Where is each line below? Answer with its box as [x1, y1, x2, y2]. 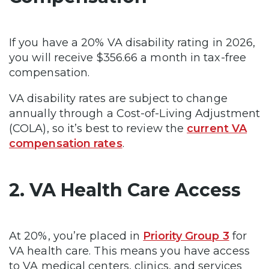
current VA [187, 122, 247, 135]
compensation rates [9, 137, 122, 150]
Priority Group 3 [143, 229, 229, 243]
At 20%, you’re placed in [9, 229, 144, 243]
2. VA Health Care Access [9, 179, 241, 201]
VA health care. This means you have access [9, 244, 250, 258]
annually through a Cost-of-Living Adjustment [9, 107, 260, 120]
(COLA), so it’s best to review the [9, 122, 187, 135]
